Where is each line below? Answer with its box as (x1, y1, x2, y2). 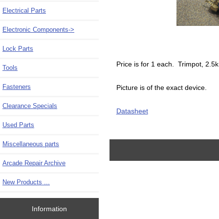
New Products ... (2, 178, 50, 186)
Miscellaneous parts (2, 140, 59, 148)
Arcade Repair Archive (2, 159, 66, 167)
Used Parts (2, 121, 34, 129)
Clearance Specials (2, 102, 57, 109)
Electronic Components (2, 25, 68, 33)
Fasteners (2, 83, 31, 90)
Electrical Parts (2, 6, 46, 14)
